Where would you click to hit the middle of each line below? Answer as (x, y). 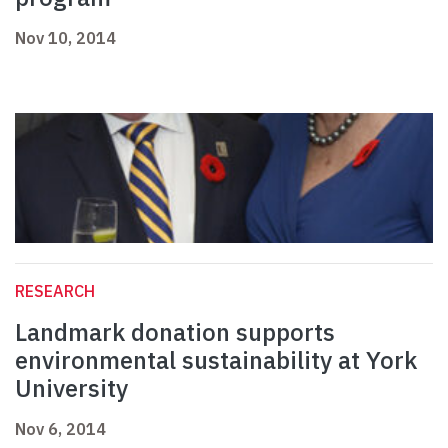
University (71, 388)
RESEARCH (55, 291)
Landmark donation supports (175, 332)
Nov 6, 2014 (60, 429)
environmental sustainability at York (216, 360)
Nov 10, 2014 (65, 38)
